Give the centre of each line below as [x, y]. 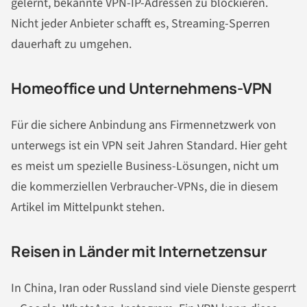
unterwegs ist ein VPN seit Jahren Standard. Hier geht [149, 145]
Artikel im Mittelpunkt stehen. [88, 207]
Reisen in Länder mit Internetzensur [139, 251]
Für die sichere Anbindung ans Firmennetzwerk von [144, 125]
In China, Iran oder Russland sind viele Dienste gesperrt [153, 288]
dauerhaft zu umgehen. [71, 44]
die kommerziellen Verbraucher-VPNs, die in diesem [145, 186]
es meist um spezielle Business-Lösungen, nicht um [145, 166]
